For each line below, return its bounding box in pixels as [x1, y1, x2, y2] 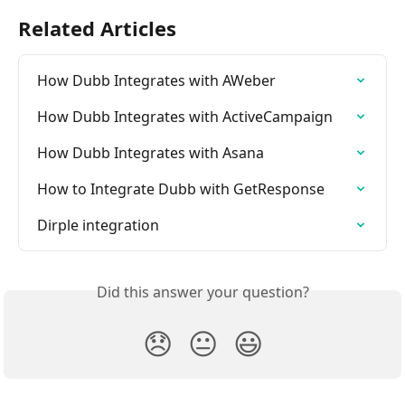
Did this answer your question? [96, 281, 309, 302]
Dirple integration [37, 214, 159, 235]
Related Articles [18, 14, 176, 42]
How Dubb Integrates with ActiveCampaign [37, 106, 333, 127]
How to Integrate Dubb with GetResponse [37, 178, 325, 199]
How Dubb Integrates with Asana [37, 142, 264, 163]
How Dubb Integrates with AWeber [37, 70, 276, 90]
